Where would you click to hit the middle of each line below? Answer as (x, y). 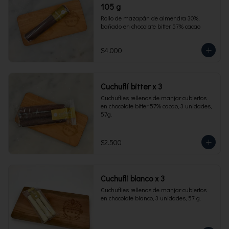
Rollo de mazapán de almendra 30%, (150, 18)
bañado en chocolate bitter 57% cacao (150, 26)
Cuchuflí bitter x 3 (131, 86)
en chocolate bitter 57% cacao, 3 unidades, (156, 106)
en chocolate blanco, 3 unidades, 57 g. (151, 198)
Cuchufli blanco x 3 (132, 178)
